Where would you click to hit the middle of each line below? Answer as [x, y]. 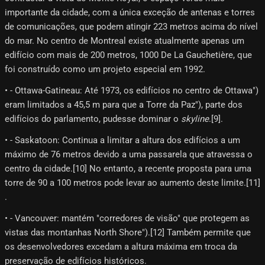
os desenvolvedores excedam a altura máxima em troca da [121, 246]
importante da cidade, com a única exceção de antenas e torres [130, 12]
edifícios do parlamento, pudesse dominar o [93, 119]
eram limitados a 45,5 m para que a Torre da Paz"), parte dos [124, 104]
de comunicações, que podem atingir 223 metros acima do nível [131, 26]
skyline [195, 119]
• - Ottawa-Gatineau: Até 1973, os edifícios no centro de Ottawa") [132, 90]
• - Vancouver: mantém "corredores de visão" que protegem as [127, 218]
